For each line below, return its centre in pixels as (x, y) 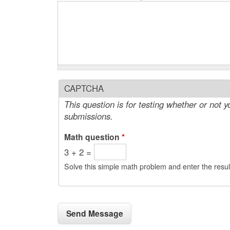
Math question (93, 137)
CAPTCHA (84, 88)
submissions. (89, 116)
